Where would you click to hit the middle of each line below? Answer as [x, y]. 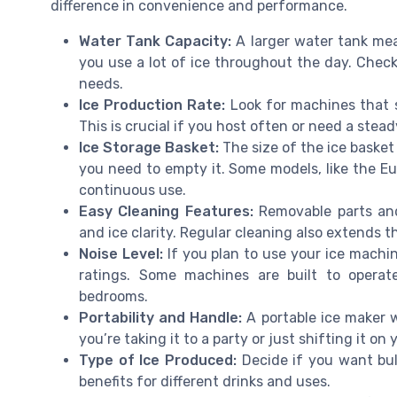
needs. [101, 84]
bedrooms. [113, 297]
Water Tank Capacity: [156, 42]
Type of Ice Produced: [158, 361]
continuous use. [132, 191]
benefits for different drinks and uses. [205, 382]
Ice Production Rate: [152, 105]
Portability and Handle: [161, 318]
